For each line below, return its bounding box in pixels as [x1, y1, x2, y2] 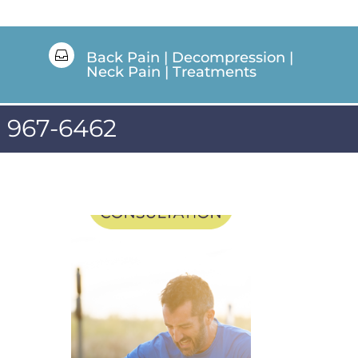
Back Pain [86, 48, 160, 66]
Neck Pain [86, 62, 161, 81]
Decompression [171, 48, 285, 66]
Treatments [172, 62, 257, 81]
